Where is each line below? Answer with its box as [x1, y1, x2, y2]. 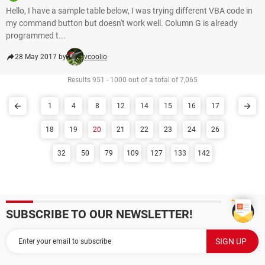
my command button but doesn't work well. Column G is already [6, 18, 238, 28]
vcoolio [84, 53, 107, 61]
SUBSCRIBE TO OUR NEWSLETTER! [6, 207, 192, 221]
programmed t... [6, 31, 66, 40]
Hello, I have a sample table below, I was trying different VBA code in [6, 6, 253, 15]
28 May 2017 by [15, 53, 66, 61]
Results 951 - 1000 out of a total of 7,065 [67, 76, 198, 84]
